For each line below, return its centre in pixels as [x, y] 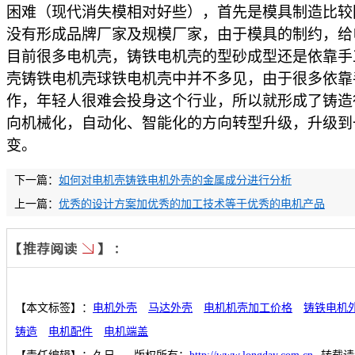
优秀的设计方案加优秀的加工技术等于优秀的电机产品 [192, 204]
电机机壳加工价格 [248, 308]
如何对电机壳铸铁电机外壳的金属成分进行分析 [175, 181]
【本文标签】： [54, 308]
